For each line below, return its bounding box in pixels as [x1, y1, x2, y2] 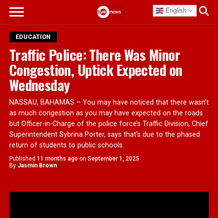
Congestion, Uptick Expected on [9, 59, 182, 80]
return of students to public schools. [9, 141, 124, 149]
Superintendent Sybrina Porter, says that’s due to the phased [9, 130, 200, 139]
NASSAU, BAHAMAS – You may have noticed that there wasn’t [9, 98, 209, 107]
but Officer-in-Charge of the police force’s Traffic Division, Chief [9, 120, 208, 128]
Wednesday [9, 74, 70, 95]
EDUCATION [15, 33, 51, 40]
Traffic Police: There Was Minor [9, 44, 181, 65]
